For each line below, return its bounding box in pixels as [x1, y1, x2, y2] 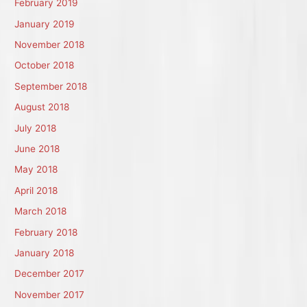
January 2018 [14, 247, 75, 259]
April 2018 [14, 184, 58, 196]
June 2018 [14, 143, 60, 154]
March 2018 [14, 206, 67, 217]
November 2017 [14, 288, 85, 300]
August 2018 [14, 101, 70, 113]
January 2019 [14, 18, 75, 29]
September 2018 [14, 80, 88, 92]
